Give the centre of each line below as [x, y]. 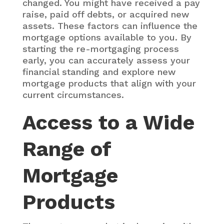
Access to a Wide [108, 122]
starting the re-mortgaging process [100, 48]
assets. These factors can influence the [110, 25]
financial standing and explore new [99, 71]
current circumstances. [73, 94]
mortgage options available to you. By [107, 37]
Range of [66, 149]
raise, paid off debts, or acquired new [105, 14]
